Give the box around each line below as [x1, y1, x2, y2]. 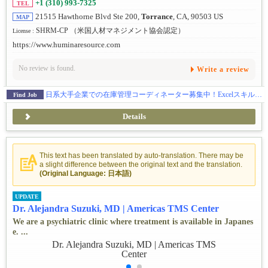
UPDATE [15, 193, 39, 200]
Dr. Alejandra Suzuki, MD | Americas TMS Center [13, 203, 219, 214]
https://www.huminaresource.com [13, 41, 120, 50]
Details [122, 112, 146, 121]
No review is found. [19, 63, 75, 72]
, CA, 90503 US [173, 13, 223, 22]
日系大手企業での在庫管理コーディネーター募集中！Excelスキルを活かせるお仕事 [255, 90, 262, 99]
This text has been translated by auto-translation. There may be [39, 151, 243, 160]
